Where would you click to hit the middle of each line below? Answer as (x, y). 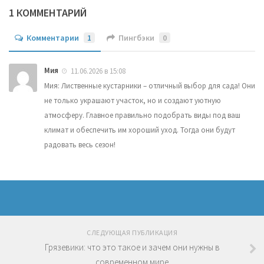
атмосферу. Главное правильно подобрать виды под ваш (142, 115)
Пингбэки (136, 38)
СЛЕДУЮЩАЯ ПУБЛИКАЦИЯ (132, 233)
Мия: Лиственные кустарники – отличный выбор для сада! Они (150, 86)
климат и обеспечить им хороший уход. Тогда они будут (140, 130)
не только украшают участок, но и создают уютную (133, 101)
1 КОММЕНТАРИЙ (48, 13)
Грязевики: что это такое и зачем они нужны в (132, 247)
